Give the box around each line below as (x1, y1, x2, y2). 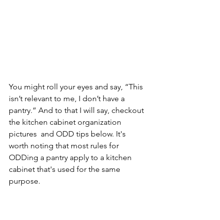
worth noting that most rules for (9, 141, 121, 151)
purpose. (9, 176, 40, 186)
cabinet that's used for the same (9, 165, 122, 174)
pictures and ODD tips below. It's (9, 129, 128, 139)
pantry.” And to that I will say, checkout (9, 106, 146, 115)
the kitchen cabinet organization (9, 117, 123, 127)
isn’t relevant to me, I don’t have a (9, 94, 127, 104)
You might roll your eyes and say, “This (9, 82, 145, 92)
